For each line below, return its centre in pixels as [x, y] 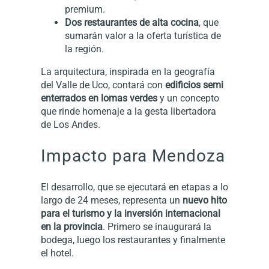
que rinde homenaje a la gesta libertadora [128, 112]
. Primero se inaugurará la [157, 226]
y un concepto [188, 98]
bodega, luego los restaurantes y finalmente [133, 240]
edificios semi [194, 85]
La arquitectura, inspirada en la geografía [128, 72]
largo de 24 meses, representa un [112, 200]
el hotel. [57, 253]
